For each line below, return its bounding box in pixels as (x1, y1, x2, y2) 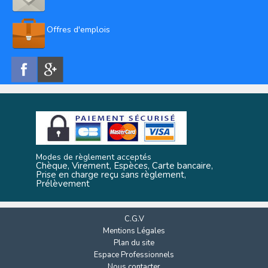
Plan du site (114, 237, 154, 249)
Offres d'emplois (47, 23, 110, 36)
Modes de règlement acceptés (36, 151, 151, 163)
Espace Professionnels (94, 249, 174, 261)
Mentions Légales (103, 226, 165, 237)
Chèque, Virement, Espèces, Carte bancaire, (36, 160, 213, 172)
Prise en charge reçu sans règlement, (36, 169, 186, 181)
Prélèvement (36, 178, 90, 190)
